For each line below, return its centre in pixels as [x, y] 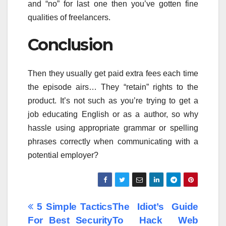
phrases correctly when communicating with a [113, 141]
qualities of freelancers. [69, 18]
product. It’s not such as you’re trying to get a [113, 100]
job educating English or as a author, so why [113, 114]
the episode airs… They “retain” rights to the [113, 87]
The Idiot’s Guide [155, 206]
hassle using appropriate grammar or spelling [113, 128]
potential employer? [63, 155]
